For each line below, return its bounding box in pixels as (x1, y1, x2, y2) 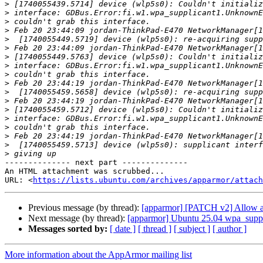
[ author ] (213, 224, 247, 234)
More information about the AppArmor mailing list (5, 249, 192, 260)
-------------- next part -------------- (5, 158, 188, 167)
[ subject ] (174, 224, 210, 234)
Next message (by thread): (28, 213, 127, 224)
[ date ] (110, 224, 136, 234)
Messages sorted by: (28, 224, 107, 234)
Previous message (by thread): (28, 203, 141, 213)
